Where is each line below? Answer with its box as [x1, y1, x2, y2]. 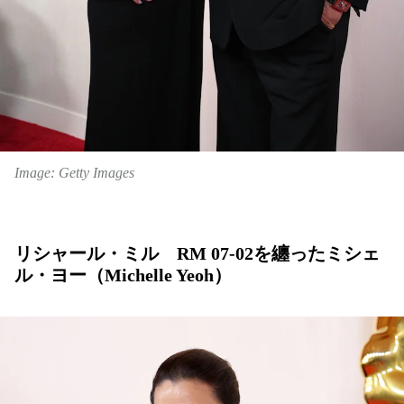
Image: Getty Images [14, 164, 134, 180]
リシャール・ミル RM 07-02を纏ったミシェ [14, 243, 380, 263]
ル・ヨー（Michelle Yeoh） [14, 264, 232, 285]
